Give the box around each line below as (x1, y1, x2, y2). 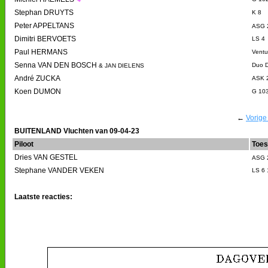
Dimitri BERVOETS (14, 34, 76, 43)
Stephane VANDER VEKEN (14, 166, 104, 175)
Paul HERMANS (14, 47, 68, 56)
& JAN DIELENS (97, 62, 144, 69)
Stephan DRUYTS (14, 8, 74, 17)
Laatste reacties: (14, 192, 72, 201)
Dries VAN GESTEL (14, 153, 78, 162)
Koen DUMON (14, 87, 61, 96)
